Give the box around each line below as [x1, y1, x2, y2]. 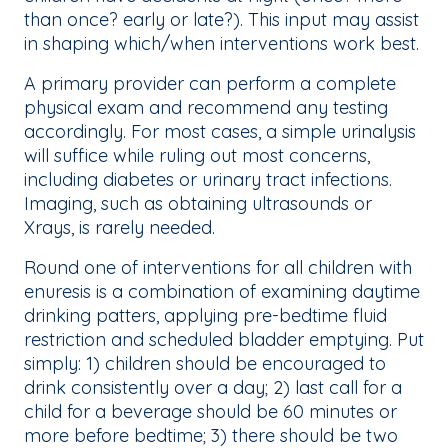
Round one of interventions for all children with [24, 256, 412, 280]
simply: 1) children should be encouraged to [24, 352, 386, 376]
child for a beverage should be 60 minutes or [24, 400, 397, 424]
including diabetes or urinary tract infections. [24, 168, 392, 192]
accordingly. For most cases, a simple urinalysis [24, 120, 416, 144]
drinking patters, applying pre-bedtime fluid [24, 304, 387, 328]
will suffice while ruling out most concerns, [24, 144, 370, 168]
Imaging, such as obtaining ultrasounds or [24, 192, 372, 216]
